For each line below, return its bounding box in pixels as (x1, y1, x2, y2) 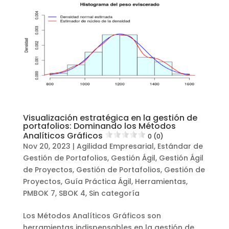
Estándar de (157, 141, 203, 151)
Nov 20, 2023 (22, 141, 71, 151)
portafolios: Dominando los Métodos (22, 120, 176, 132)
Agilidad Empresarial (76, 141, 154, 151)
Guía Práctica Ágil (64, 176, 131, 187)
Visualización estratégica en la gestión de (22, 111, 197, 124)
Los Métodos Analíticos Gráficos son (22, 210, 161, 221)
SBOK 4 (58, 188, 85, 198)
